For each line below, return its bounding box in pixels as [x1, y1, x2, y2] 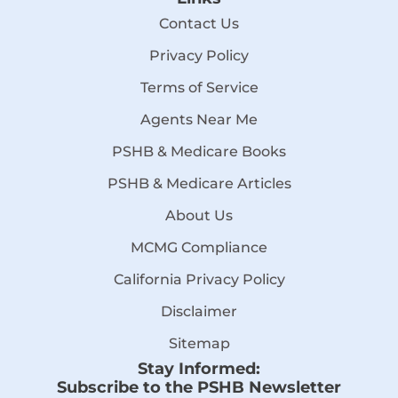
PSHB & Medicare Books [112, 142, 286, 160]
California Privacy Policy [113, 270, 285, 288]
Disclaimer [161, 302, 237, 320]
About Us [165, 206, 233, 224]
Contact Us [159, 14, 239, 32]
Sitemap [168, 334, 230, 352]
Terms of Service [139, 78, 259, 96]
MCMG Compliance [131, 238, 267, 256]
